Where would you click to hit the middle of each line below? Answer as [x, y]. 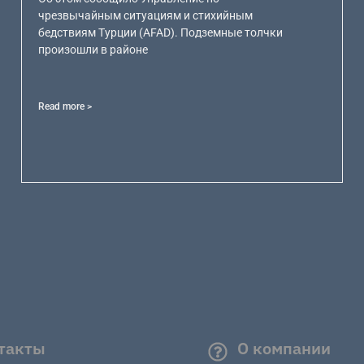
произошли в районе [93, 49]
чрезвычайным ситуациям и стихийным [146, 15]
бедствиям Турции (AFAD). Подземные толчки [161, 32]
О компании [284, 349]
